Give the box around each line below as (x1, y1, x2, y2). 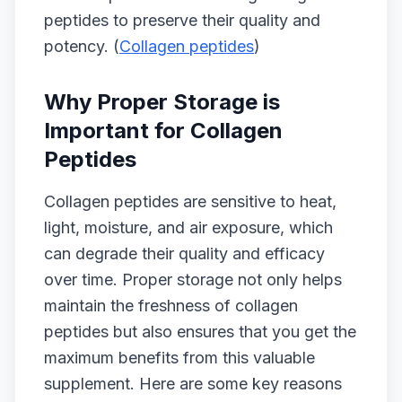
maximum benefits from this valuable (44, 348, 315, 367)
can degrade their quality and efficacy (44, 244, 325, 263)
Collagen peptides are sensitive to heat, (44, 192, 336, 211)
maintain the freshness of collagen (44, 296, 298, 315)
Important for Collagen (44, 118, 283, 144)
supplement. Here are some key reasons (44, 374, 342, 393)
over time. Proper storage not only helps (44, 270, 342, 289)
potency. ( (44, 37, 119, 56)
